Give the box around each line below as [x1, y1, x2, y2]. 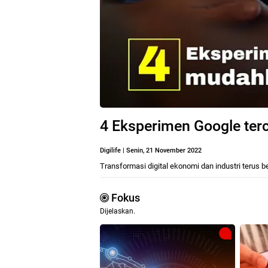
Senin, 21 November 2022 [126, 146, 202, 154]
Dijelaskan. [100, 206, 135, 215]
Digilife [100, 146, 121, 154]
